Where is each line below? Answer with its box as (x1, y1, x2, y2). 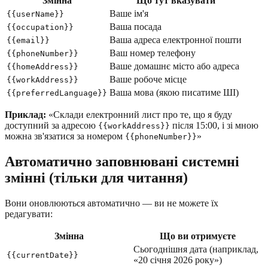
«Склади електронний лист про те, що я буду (46, 109, 232, 120)
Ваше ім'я (109, 8, 148, 19)
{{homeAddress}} (7, 62, 78, 72)
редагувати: (5, 209, 53, 220)
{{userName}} (7, 10, 64, 19)
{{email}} (7, 36, 50, 45)
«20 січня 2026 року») (133, 255, 222, 266)
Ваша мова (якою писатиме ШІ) (109, 87, 239, 98)
